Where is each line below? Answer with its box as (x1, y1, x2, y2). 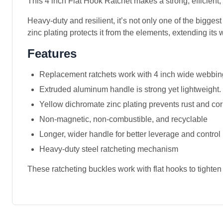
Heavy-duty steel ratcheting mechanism (39, 145, 178, 153)
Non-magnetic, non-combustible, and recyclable (39, 115, 210, 123)
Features (27, 47, 77, 60)
